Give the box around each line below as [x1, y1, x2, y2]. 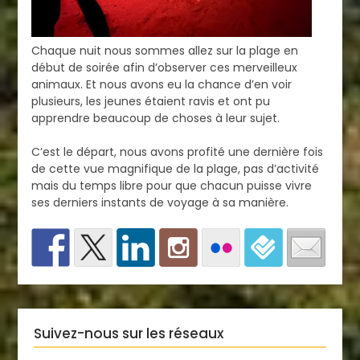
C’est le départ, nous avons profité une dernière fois [31, 143, 323, 160]
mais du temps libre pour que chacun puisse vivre [31, 177, 312, 194]
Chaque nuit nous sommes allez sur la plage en [31, 42, 298, 59]
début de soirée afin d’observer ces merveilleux [31, 59, 297, 76]
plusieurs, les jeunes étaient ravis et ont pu [31, 92, 270, 109]
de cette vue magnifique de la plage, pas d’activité [31, 160, 319, 177]
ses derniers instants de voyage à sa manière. [31, 194, 288, 211]
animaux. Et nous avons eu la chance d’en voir [31, 76, 292, 92]
